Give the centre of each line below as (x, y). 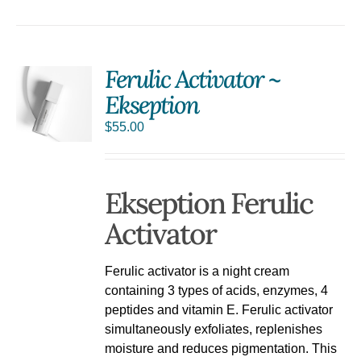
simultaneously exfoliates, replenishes (214, 329)
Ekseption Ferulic (209, 203)
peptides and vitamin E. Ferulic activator (219, 309)
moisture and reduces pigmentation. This (221, 348)
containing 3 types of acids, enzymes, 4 (217, 290)
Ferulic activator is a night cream (197, 271)
